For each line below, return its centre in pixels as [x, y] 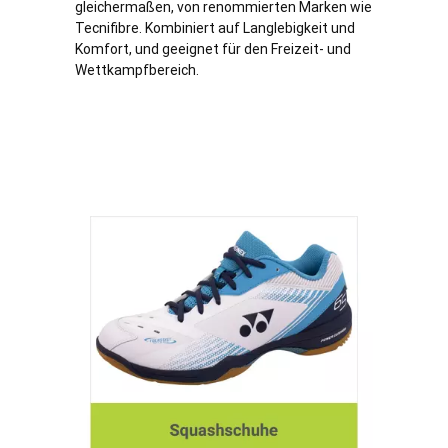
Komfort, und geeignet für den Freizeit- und [213, 48]
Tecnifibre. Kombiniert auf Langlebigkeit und [215, 27]
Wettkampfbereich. [137, 69]
